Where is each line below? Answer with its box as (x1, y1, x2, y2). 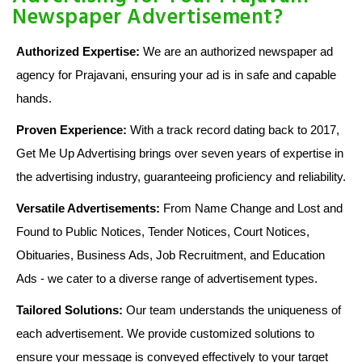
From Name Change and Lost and (160, 200, 343, 215)
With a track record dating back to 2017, (127, 122, 339, 137)
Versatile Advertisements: (16, 200, 160, 215)
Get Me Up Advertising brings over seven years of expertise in (16, 145, 343, 160)
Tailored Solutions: (16, 302, 123, 317)
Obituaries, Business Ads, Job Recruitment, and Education (16, 247, 325, 262)
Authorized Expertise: (16, 44, 140, 58)
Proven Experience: (16, 122, 127, 137)
